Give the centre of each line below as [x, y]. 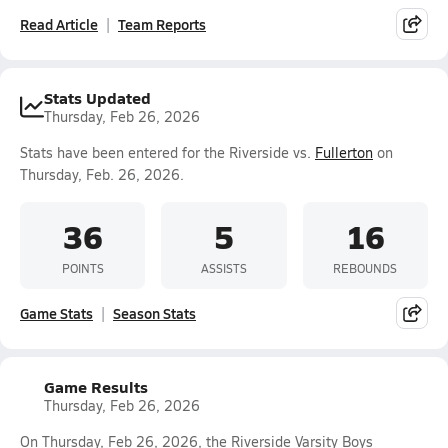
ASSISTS [223, 267]
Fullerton [344, 152]
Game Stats [56, 313]
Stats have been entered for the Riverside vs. [167, 152]
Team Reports [162, 24]
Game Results [96, 386]
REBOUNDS [365, 267]
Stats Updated [97, 97]
